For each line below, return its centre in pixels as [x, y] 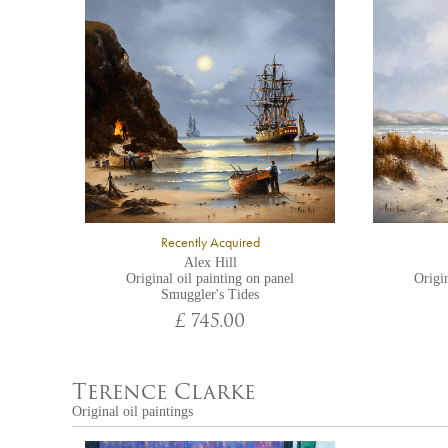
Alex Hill [210, 262]
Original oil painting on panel [210, 278]
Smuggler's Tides [210, 294]
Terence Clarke [163, 393]
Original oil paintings [132, 411]
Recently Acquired [210, 242]
